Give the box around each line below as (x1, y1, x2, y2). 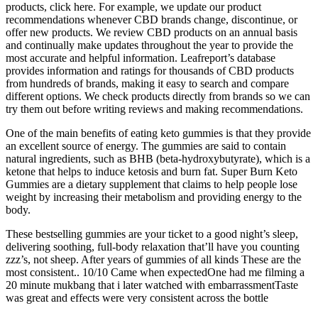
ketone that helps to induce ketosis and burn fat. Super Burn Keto (6, 165, 297, 177)
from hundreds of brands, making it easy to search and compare (6, 77, 289, 89)
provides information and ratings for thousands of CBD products (6, 64, 294, 77)
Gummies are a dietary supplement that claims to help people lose (6, 177, 297, 190)
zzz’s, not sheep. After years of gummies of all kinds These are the (6, 253, 301, 265)
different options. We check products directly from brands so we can (6, 89, 310, 102)
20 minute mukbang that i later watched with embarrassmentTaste (6, 278, 298, 291)
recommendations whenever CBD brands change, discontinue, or (6, 13, 297, 26)
